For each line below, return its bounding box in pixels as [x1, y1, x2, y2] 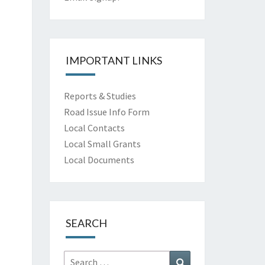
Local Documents [63, 154, 134, 166]
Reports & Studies [63, 90, 136, 102]
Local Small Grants [63, 138, 141, 150]
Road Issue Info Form [63, 106, 150, 118]
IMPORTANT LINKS [65, 54, 162, 67]
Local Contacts [63, 122, 125, 134]
